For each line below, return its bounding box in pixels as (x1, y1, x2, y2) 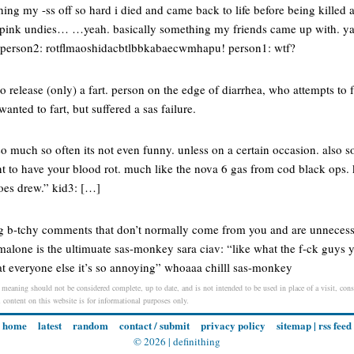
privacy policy (201, 318, 265, 333)
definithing (173, 334, 220, 349)
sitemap (277, 318, 311, 333)
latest (38, 318, 62, 333)
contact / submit (119, 318, 190, 333)
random (73, 318, 108, 333)
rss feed (318, 318, 352, 333)
